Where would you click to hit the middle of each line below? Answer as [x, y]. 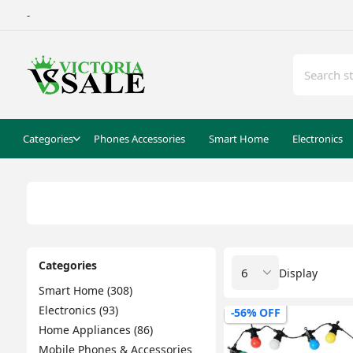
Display [298, 273]
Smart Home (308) [85, 290]
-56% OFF [255, 312]
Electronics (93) [78, 310]
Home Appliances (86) [95, 330]
